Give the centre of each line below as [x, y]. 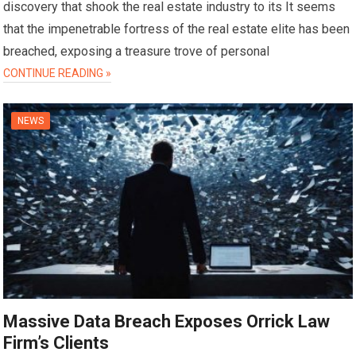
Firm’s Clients [56, 342]
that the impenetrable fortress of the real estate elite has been [177, 29]
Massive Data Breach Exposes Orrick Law [167, 321]
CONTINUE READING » [58, 74]
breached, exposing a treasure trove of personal [137, 52]
